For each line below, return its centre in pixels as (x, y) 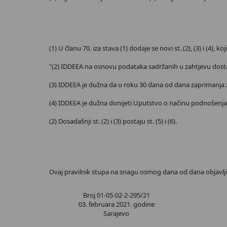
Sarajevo (116, 213)
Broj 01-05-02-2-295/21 (116, 195)
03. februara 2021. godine (116, 204)
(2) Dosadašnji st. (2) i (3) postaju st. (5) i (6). (113, 121)
